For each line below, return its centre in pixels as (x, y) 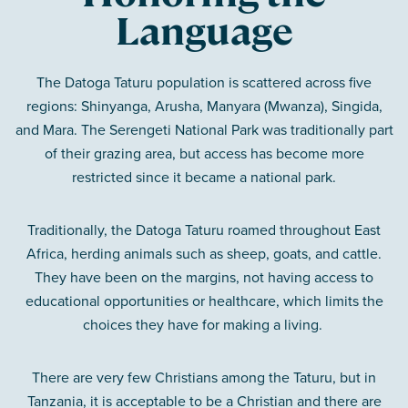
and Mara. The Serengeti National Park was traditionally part (204, 130)
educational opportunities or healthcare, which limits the (204, 301)
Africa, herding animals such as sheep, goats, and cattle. (204, 254)
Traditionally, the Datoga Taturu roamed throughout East (204, 230)
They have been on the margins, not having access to (204, 277)
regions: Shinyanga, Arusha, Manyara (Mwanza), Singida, (204, 106)
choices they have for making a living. (204, 325)
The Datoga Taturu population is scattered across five (204, 82)
